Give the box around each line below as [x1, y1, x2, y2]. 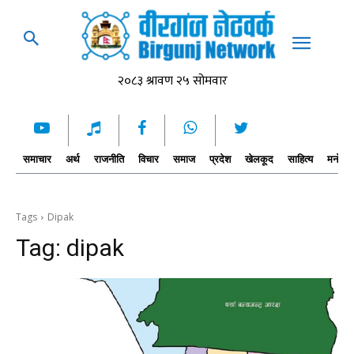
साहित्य [288, 153, 313, 166]
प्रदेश [209, 153, 231, 166]
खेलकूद [245, 153, 273, 166]
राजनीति [94, 153, 124, 166]
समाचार [23, 153, 51, 166]
